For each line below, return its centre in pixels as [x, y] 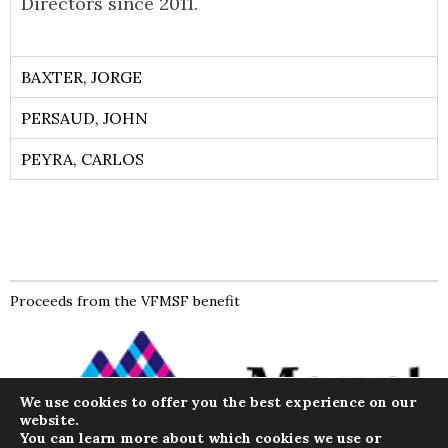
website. [49, 420]
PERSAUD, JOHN [84, 117]
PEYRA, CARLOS [82, 158]
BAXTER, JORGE [81, 76]
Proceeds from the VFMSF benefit [125, 300]
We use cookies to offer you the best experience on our [217, 402]
